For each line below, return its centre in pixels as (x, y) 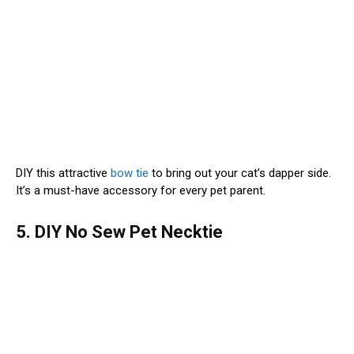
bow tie (130, 173)
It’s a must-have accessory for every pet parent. (141, 190)
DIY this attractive (63, 173)
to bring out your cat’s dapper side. (240, 173)
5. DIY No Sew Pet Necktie (119, 232)
